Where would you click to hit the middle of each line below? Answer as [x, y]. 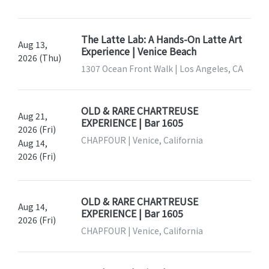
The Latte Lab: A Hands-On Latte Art [161, 39]
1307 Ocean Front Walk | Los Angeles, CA [162, 69]
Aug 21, [33, 116]
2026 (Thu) [40, 58]
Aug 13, [33, 45]
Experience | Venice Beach [138, 51]
